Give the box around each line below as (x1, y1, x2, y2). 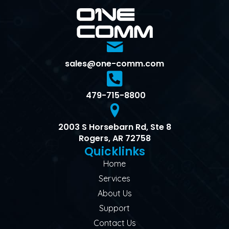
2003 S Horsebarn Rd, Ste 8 (58, 121, 171, 133)
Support (99, 203, 130, 214)
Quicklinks (84, 144, 145, 160)
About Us (97, 188, 132, 199)
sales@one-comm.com (65, 58, 164, 70)
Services (99, 173, 130, 184)
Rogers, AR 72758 (78, 132, 151, 145)
